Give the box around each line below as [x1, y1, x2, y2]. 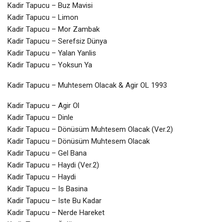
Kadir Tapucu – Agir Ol [7, 101, 79, 110]
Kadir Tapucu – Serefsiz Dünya [7, 36, 107, 46]
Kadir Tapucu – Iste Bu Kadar [7, 196, 102, 205]
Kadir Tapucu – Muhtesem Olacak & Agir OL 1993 [7, 80, 167, 90]
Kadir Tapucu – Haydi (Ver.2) [7, 160, 99, 169]
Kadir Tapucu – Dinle [7, 112, 73, 122]
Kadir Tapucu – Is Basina [7, 184, 88, 193]
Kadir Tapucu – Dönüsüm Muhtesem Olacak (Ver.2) [7, 124, 173, 134]
